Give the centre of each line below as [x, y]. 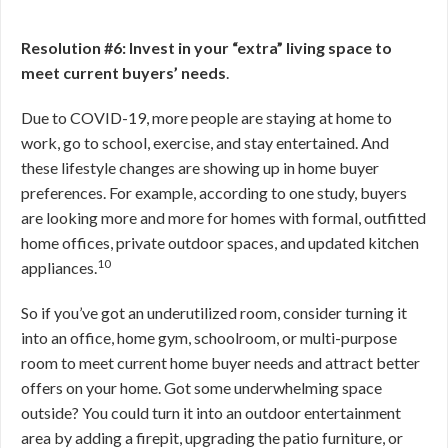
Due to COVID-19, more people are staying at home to [206, 117]
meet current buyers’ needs [123, 72]
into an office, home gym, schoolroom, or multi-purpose [209, 337]
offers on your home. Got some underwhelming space [201, 387]
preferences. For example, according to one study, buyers [214, 192]
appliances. [59, 267]
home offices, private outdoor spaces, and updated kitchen [220, 242]
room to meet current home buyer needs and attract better [220, 362]
